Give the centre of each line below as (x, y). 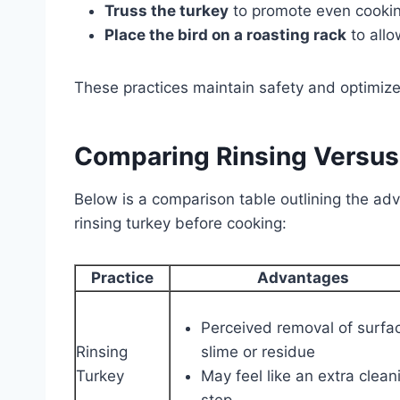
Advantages (303, 277)
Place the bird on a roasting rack (225, 34)
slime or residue (258, 351)
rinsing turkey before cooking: (180, 223)
